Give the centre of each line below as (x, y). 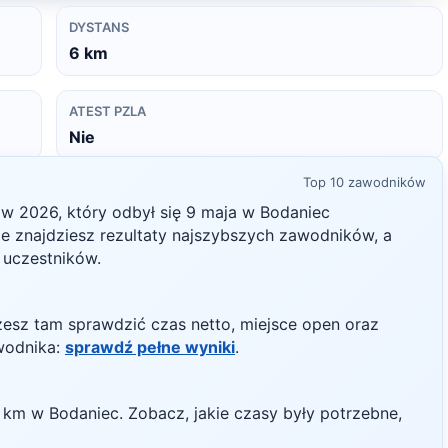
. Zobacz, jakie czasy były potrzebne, (260, 413)
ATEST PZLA (107, 111)
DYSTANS (99, 27)
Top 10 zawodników (364, 182)
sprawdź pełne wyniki (150, 347)
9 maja (211, 212)
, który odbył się (122, 212)
